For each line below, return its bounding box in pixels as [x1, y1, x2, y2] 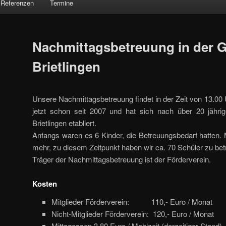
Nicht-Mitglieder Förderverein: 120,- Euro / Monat [51, 208, 214, 219]
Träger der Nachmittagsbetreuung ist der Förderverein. [32, 153, 211, 164]
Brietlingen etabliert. [32, 117, 96, 128]
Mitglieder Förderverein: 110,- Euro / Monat [51, 196, 212, 207]
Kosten [32, 178, 57, 189]
